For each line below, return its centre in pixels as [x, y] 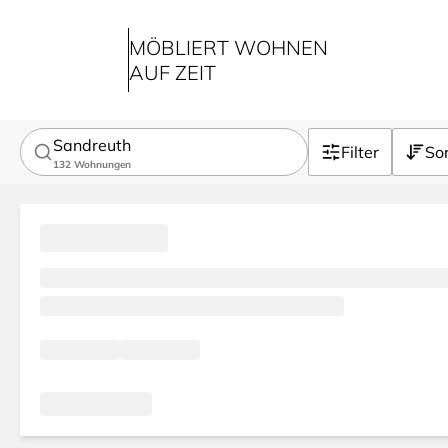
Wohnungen [102, 164]
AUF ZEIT [172, 72]
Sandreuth [92, 144]
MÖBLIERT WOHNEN [228, 47]
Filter [360, 152]
